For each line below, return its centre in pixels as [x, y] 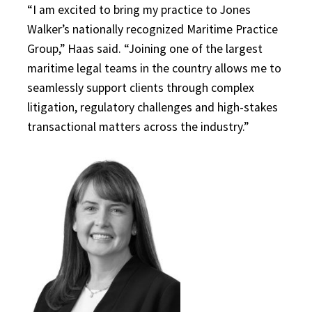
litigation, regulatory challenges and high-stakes [153, 108]
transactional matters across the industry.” [138, 127]
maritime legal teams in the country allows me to [154, 69]
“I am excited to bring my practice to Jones [139, 10]
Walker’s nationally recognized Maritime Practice [153, 30]
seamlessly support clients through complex [141, 88]
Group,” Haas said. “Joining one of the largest [145, 49]
